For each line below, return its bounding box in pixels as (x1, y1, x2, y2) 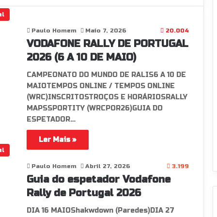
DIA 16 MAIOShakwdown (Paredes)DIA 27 (26, 206, 174, 215)
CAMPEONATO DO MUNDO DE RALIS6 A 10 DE (26, 71, 186, 79)
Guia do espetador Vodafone (26, 173, 170, 186)
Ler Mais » (38, 136, 77, 144)
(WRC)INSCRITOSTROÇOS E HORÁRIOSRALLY (26, 93, 187, 101)
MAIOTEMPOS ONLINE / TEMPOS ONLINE (26, 82, 175, 90)
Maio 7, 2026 (85, 27, 126, 34)
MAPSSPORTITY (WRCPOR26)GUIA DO (26, 104, 163, 112)
